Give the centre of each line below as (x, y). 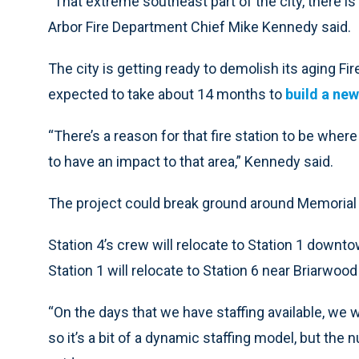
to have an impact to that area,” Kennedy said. (191, 162)
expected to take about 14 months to (167, 95)
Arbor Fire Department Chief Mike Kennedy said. (200, 27)
